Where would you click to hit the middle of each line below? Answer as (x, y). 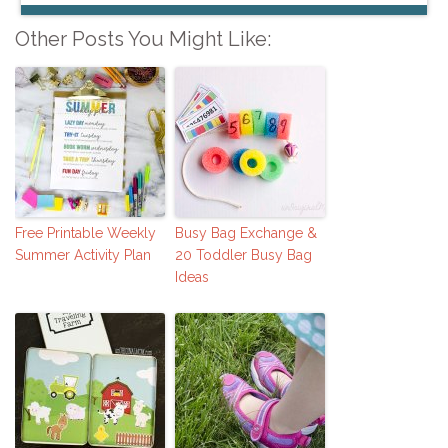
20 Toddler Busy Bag (243, 255)
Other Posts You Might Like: (143, 39)
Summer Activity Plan (83, 255)
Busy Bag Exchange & (246, 233)
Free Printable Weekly (85, 233)
